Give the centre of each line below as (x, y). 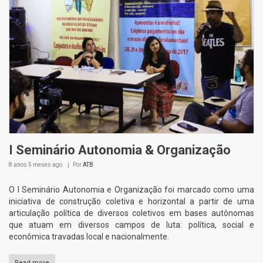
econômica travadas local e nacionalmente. (89, 237)
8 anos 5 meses (30, 165)
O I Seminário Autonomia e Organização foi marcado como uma (131, 190)
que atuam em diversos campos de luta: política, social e (131, 225)
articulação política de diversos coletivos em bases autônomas (131, 213)
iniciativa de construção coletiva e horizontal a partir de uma (131, 202)
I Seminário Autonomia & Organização (120, 150)
